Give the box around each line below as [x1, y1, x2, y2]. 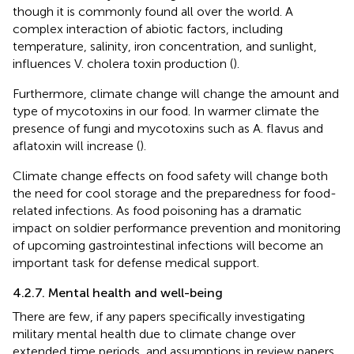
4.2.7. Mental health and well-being [13, 285, 223, 301]
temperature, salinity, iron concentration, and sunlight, [13, 39, 317, 55]
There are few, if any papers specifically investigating [13, 309, 305, 325]
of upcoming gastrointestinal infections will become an [13, 238, 323, 254]
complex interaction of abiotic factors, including [13, 21, 283, 37]
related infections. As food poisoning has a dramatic [13, 203, 302, 219]
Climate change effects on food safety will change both [13, 168, 328, 184]
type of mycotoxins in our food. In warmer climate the [13, 104, 319, 119]
